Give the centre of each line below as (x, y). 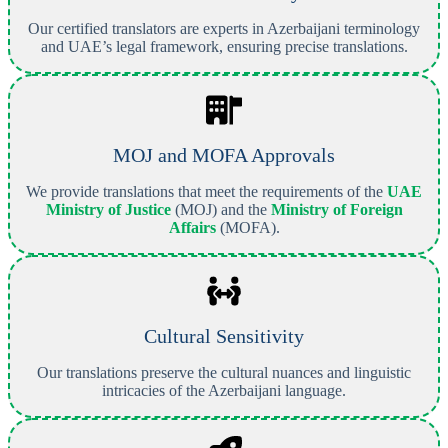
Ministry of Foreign (336, 209)
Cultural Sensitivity (224, 335)
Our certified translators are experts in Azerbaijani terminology (224, 28)
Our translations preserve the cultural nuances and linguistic (224, 372)
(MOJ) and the (220, 209)
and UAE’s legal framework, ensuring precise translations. (224, 46)
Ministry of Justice (108, 209)
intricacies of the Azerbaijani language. (224, 390)
